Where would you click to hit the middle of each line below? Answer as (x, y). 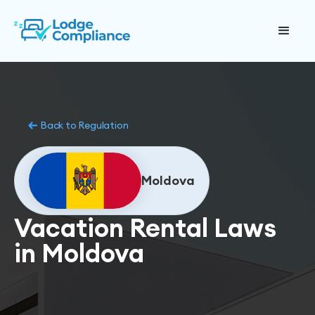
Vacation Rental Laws (145, 228)
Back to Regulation (84, 125)
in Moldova (79, 253)
